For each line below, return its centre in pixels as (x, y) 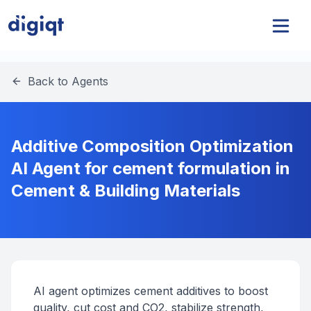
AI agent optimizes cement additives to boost (151, 291)
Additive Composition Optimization (152, 146)
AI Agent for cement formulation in (151, 168)
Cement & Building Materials (126, 191)
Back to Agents (68, 81)
